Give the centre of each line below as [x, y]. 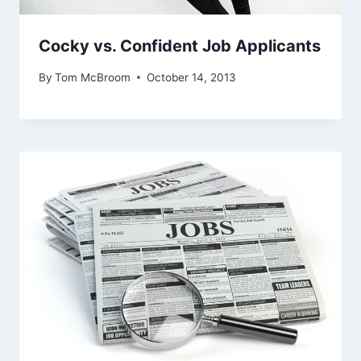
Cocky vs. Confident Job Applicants [180, 46]
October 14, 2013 [192, 77]
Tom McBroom [93, 77]
